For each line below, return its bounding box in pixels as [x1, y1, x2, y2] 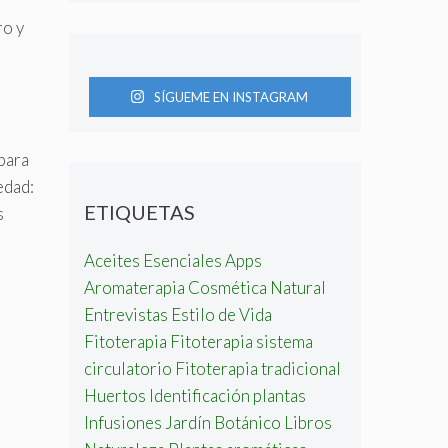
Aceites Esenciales [83, 249, 222, 271]
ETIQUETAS [83, 199, 195, 224]
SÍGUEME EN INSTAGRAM [154, 88, 309, 105]
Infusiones [83, 411, 162, 433]
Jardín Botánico [164, 411, 281, 433]
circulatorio [83, 357, 172, 379]
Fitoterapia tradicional [174, 357, 341, 379]
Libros [283, 411, 332, 433]
